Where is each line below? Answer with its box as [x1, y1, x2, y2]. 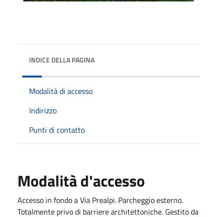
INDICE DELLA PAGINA [29, 54, 94, 65]
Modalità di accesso [29, 85, 93, 97]
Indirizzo [29, 104, 57, 116]
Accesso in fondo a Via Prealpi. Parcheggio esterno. [17, 194, 183, 206]
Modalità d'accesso [17, 169, 145, 192]
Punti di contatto [29, 124, 85, 136]
